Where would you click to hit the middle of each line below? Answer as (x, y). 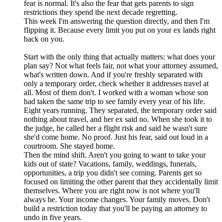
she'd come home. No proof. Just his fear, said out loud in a (116, 137)
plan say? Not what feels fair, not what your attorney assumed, (121, 66)
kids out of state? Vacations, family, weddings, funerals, (110, 164)
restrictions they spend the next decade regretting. (101, 12)
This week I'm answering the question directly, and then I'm (117, 21)
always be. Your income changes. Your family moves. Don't (117, 200)
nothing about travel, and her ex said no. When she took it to (118, 119)
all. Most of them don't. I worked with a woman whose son (116, 93)
